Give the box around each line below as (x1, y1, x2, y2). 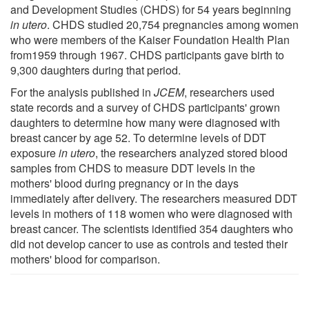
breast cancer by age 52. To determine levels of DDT (10, 129, 266, 146)
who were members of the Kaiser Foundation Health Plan (10, 31, 290, 48)
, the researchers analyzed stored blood (95, 144, 288, 161)
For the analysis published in (10, 83, 154, 100)
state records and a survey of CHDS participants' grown (10, 99, 280, 115)
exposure (10, 144, 59, 161)
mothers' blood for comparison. (10, 250, 160, 267)
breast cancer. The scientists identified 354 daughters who (10, 220, 293, 237)
